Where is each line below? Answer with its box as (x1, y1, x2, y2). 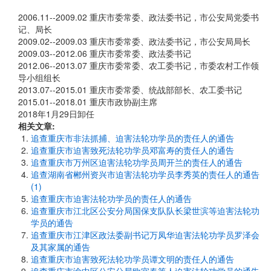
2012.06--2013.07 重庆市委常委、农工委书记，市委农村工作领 (18, 59, 259, 71)
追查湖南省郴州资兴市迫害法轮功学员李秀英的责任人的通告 (31, 168, 260, 180)
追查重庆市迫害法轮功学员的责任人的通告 (31, 192, 192, 204)
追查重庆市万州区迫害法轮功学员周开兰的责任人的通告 (31, 156, 243, 168)
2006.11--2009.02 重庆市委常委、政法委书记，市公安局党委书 (18, 11, 259, 23)
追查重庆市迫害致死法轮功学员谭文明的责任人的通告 (31, 253, 234, 265)
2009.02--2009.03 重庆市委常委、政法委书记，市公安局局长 (18, 35, 250, 47)
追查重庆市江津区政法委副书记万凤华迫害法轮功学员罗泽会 (31, 229, 260, 241)
